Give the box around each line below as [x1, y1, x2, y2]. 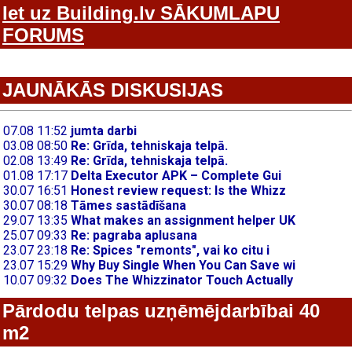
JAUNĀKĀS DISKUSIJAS [2, 79, 223, 101]
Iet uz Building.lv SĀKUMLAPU [2, 2, 280, 24]
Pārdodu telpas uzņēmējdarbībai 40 [2, 300, 320, 321]
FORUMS [2, 24, 84, 46]
